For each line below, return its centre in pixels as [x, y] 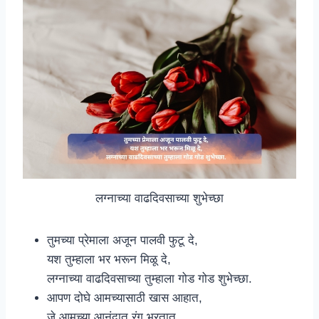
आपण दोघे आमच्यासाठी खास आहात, [125, 298]
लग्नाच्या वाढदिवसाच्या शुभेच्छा [159, 199]
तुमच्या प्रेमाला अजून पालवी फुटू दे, [122, 241]
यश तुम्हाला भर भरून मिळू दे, [109, 260]
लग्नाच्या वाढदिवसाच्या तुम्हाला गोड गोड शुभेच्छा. [150, 279]
